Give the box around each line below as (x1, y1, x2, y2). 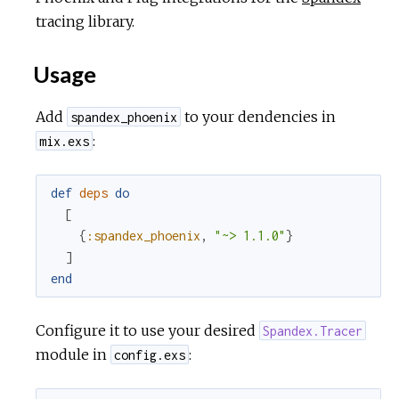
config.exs (114, 346, 186, 362)
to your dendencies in (181, 107, 337, 126)
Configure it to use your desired (36, 321, 259, 339)
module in (36, 345, 110, 363)
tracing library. (36, 12, 134, 30)
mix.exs (39, 133, 90, 149)
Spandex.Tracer (263, 322, 363, 338)
